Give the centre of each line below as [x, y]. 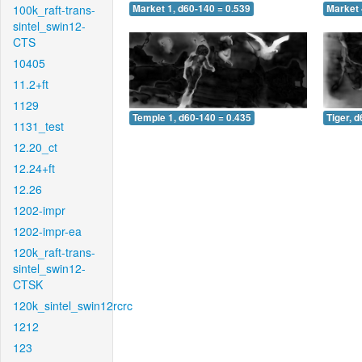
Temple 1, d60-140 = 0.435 [192, 117]
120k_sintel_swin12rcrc [73, 305]
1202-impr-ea [47, 231]
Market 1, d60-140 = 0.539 [192, 9]
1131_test [38, 126]
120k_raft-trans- [54, 252]
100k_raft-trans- [54, 10]
